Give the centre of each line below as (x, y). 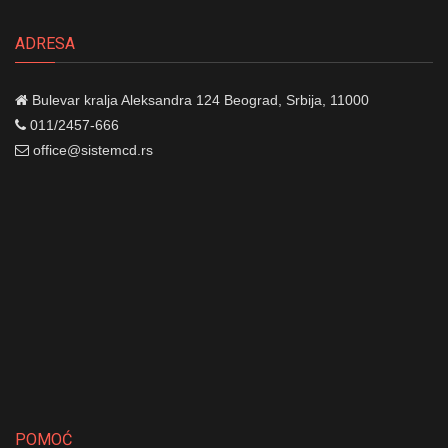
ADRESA (45, 43)
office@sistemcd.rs (93, 149)
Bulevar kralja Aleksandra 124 (126, 99)
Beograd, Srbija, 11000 (294, 99)
